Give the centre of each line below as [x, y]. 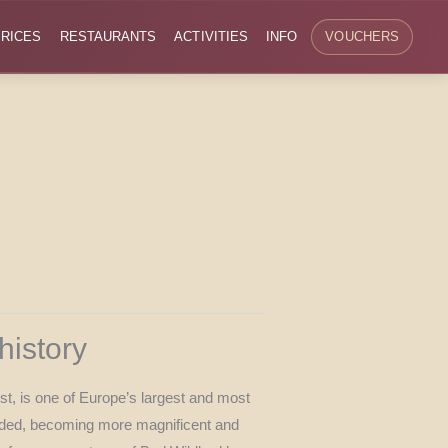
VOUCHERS [362, 36]
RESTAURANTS [108, 36]
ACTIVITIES [211, 36]
